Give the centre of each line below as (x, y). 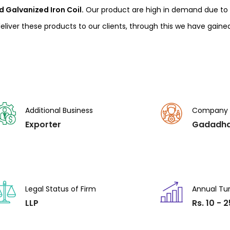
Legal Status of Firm (60, 189)
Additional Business (59, 110)
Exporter (43, 124)
